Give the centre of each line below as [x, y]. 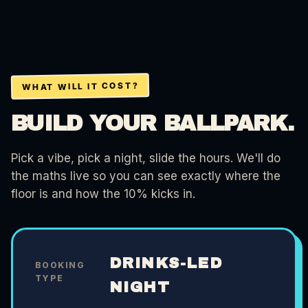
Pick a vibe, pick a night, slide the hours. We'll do [146, 158]
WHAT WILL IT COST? [80, 86]
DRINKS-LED [166, 263]
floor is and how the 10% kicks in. [103, 194]
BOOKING [60, 265]
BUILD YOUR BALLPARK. [153, 123]
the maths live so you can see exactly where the [146, 176]
